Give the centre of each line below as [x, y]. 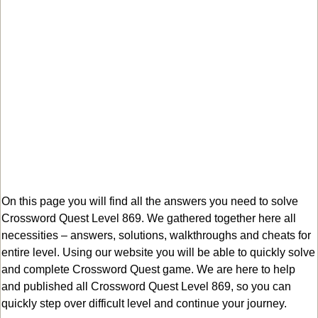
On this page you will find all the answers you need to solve [150, 201]
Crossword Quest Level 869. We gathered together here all [149, 218]
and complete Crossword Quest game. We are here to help [148, 269]
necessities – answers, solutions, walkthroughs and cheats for [156, 235]
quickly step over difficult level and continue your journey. [144, 303]
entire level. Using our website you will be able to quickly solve [158, 252]
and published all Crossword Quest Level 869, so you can [146, 286]
